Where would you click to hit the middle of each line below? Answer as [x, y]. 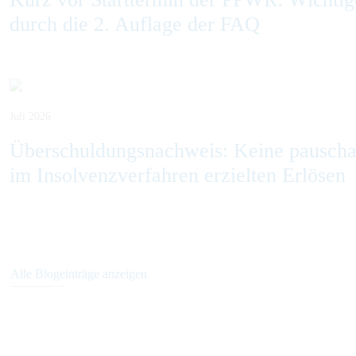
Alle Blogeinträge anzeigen [79, 274]
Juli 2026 [30, 116]
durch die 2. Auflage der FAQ [135, 24]
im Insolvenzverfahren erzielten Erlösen [178, 175]
